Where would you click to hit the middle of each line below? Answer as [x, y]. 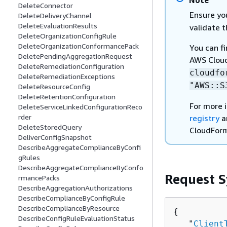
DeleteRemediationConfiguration [71, 66]
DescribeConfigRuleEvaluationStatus [77, 218]
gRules [29, 158]
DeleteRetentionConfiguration [67, 97]
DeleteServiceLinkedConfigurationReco [80, 107]
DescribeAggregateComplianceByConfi [80, 147]
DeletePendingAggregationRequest [75, 56]
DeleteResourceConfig [54, 87]
